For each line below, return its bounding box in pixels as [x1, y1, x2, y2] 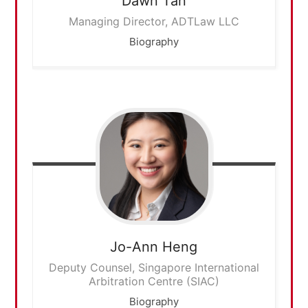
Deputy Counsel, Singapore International [48, 260, 259, 274]
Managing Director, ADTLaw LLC [68, 14, 239, 28]
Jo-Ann [110, 238, 159, 255]
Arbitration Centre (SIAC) [88, 274, 219, 288]
